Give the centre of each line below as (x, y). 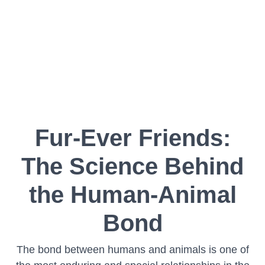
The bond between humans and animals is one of (132, 250)
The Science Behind (132, 166)
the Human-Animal (132, 195)
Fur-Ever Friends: (132, 138)
